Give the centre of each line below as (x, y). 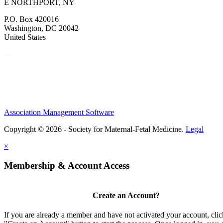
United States (25, 37)
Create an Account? (126, 195)
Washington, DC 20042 (41, 28)
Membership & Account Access (67, 165)
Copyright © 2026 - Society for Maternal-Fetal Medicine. (95, 129)
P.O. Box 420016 (31, 19)
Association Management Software (59, 112)
